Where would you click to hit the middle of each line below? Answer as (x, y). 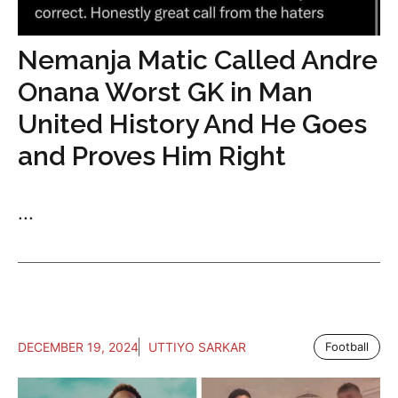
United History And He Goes (192, 124)
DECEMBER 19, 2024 (78, 347)
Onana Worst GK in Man (165, 92)
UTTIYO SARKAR (197, 347)
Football (347, 347)
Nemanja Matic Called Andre (198, 60)
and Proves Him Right (152, 156)
